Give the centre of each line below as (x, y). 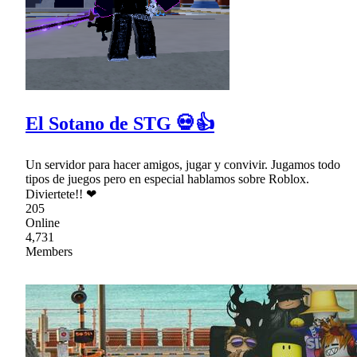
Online (43, 223)
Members (49, 252)
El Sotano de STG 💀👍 (120, 124)
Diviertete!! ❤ (61, 194)
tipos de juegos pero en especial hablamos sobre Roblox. (167, 179)
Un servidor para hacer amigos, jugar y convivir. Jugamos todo (183, 165)
